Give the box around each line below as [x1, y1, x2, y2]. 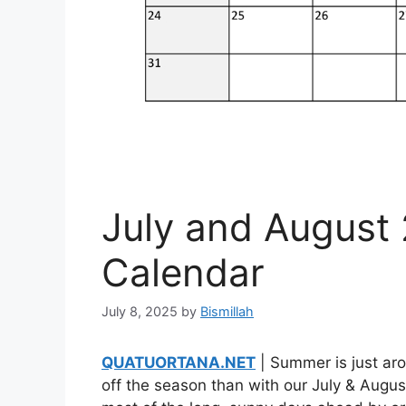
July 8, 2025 [101, 303, 178, 319]
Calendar [101, 248, 265, 295]
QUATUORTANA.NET [101, 353, 256, 372]
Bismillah [200, 303, 254, 319]
